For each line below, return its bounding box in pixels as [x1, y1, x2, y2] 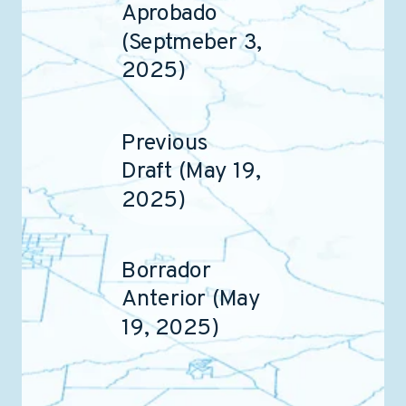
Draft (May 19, [121, 157, 261, 188]
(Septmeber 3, [121, 27, 262, 58]
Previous [121, 129, 208, 159]
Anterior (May [121, 285, 261, 315]
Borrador [121, 256, 211, 286]
